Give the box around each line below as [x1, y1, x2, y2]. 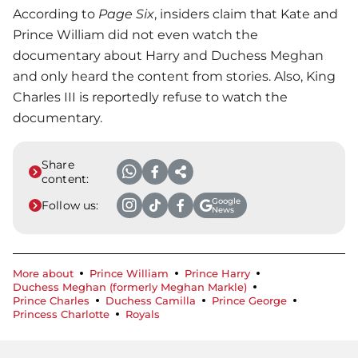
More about [13, 267, 74, 280]
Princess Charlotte [13, 308, 109, 320]
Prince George [212, 294, 287, 307]
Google [212, 195, 241, 206]
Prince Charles [13, 294, 89, 307]
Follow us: [42, 197, 99, 213]
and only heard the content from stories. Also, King [13, 68, 336, 84]
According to [13, 6, 98, 22]
